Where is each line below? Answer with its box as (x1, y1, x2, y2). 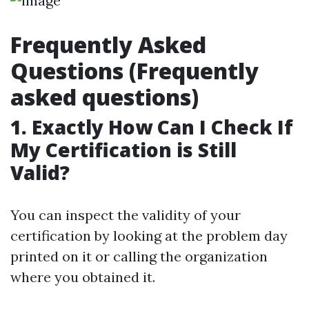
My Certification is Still (10, 137, 237, 163)
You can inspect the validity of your (10, 206, 241, 223)
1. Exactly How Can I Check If (10, 114, 293, 140)
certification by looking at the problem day (10, 227, 288, 244)
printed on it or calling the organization (10, 248, 268, 265)
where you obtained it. (10, 268, 155, 286)
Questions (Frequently (10, 56, 259, 86)
